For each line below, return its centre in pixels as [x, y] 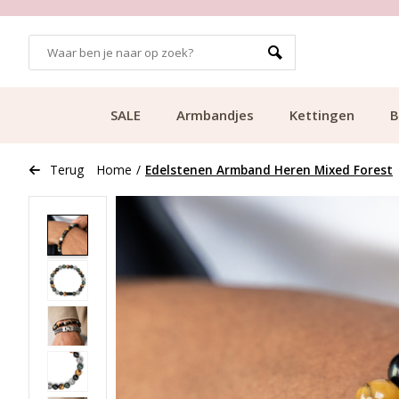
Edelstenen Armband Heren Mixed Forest [269, 170]
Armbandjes [215, 115]
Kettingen [322, 115]
